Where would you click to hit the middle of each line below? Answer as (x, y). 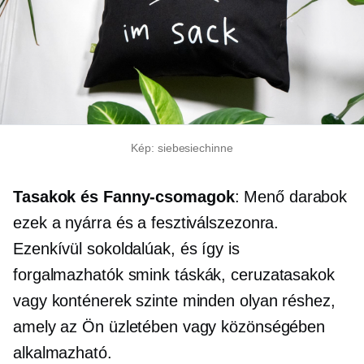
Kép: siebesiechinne (182, 148)
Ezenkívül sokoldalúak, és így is (126, 249)
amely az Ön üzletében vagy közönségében (169, 327)
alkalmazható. (63, 353)
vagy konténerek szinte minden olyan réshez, (174, 301)
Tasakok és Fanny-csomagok (124, 197)
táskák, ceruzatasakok (252, 275)
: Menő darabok (291, 197)
